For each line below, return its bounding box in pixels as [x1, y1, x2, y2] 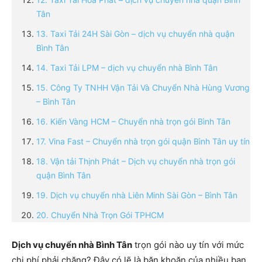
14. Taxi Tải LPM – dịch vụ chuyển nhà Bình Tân [36, 63, 218, 73]
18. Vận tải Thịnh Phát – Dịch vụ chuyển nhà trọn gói [36, 156, 235, 167]
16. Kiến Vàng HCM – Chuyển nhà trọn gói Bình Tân [36, 116, 230, 127]
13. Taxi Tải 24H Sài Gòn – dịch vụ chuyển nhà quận [36, 29, 235, 39]
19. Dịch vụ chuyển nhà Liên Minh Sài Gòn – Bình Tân [36, 190, 237, 201]
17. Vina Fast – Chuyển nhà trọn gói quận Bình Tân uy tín [36, 136, 250, 147]
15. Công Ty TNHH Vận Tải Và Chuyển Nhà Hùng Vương [36, 82, 250, 93]
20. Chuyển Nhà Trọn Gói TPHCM [36, 210, 164, 220]
